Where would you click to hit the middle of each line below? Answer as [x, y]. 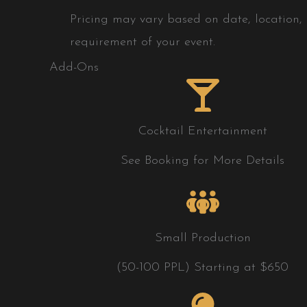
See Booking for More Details [203, 160]
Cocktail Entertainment [202, 131]
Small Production [202, 238]
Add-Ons [74, 67]
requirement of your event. [143, 42]
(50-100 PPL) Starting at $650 [203, 267]
